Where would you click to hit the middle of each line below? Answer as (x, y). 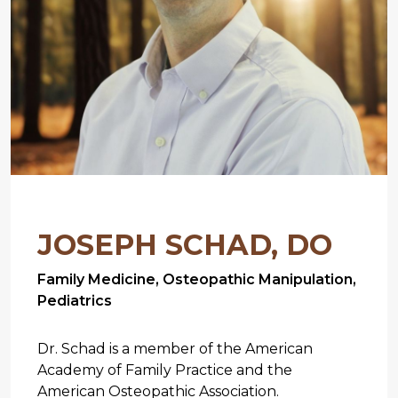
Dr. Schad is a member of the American (175, 348)
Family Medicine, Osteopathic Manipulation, (197, 279)
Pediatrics (75, 300)
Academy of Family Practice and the (165, 370)
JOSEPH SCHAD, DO (185, 244)
